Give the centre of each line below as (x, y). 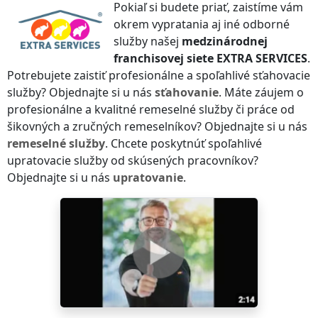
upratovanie (148, 178)
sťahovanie (187, 93)
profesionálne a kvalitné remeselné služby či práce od (151, 110)
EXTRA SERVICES (262, 59)
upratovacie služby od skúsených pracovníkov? (133, 161)
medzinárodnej (225, 42)
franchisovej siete (165, 59)
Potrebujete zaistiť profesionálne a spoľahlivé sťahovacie (159, 76)
